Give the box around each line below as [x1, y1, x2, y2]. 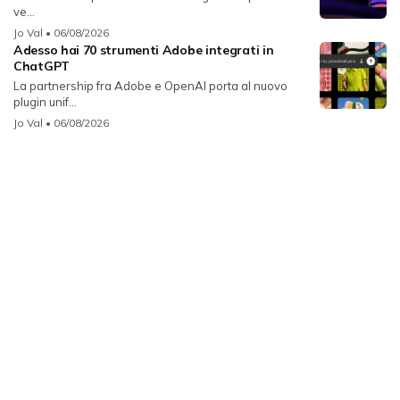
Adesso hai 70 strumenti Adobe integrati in [13, 42, 274, 59]
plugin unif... [13, 95, 77, 110]
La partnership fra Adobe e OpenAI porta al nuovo [13, 79, 287, 94]
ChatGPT [13, 58, 70, 75]
